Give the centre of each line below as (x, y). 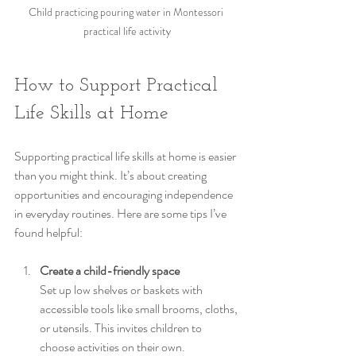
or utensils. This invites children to (122, 327)
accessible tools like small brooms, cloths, (140, 308)
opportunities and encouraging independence (125, 194)
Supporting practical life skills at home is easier (126, 156)
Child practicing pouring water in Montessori (127, 12)
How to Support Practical (119, 85)
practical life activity (127, 31)
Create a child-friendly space (110, 270)
